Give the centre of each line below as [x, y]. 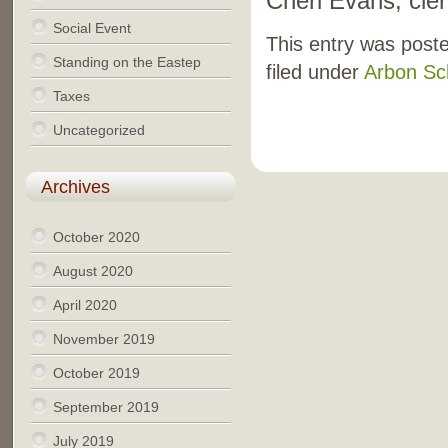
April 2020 [84, 305]
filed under [314, 72]
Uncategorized [98, 130]
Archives [75, 187]
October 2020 [96, 237]
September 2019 [105, 407]
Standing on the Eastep [126, 62]
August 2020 [92, 271]
